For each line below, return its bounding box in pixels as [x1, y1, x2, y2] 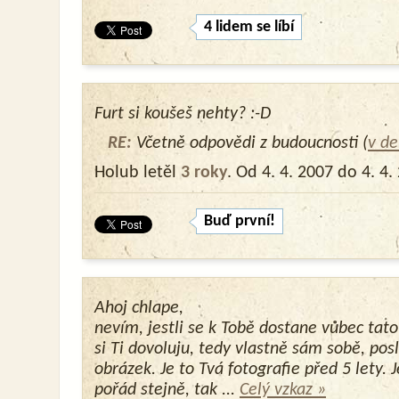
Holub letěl [94, 164, 181, 182]
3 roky [181, 164, 227, 182]
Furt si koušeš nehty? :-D [94, 105, 271, 123]
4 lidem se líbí [204, 19, 294, 36]
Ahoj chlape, [94, 299, 183, 317]
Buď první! [204, 213, 275, 230]
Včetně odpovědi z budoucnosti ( [132, 134, 368, 152]
